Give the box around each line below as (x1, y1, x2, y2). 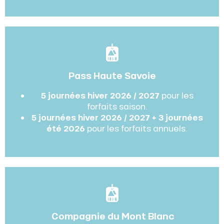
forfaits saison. (86, 101, 147, 112)
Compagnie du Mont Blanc (49, 210, 174, 222)
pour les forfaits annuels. (85, 123, 187, 134)
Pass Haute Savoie (68, 69, 156, 82)
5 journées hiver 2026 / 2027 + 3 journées (31, 112, 203, 123)
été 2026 (46, 123, 85, 134)
